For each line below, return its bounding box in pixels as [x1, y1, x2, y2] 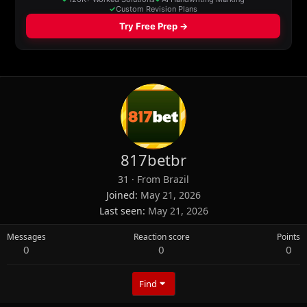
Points [277, 230, 300, 243]
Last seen [99, 204, 143, 217]
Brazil [163, 172, 189, 186]
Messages [7, 230, 46, 243]
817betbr [121, 149, 186, 170]
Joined [106, 188, 135, 201]
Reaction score [133, 230, 190, 243]
